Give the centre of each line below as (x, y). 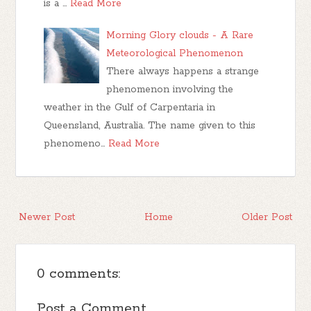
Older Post (267, 217)
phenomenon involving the (170, 89)
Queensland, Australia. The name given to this (150, 125)
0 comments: (79, 274)
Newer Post (47, 217)
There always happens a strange (183, 71)
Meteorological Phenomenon (175, 53)
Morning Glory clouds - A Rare (180, 35)
